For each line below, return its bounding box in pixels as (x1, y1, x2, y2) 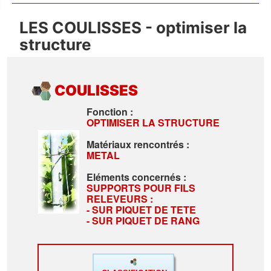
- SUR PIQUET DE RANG (87, 214, 200, 228)
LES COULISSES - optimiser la (19, 18, 247, 38)
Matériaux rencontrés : (87, 137, 189, 152)
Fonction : (87, 105, 133, 119)
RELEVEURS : (87, 192, 153, 206)
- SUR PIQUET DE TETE (87, 203, 196, 217)
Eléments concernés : (87, 170, 186, 184)
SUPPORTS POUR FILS (87, 181, 195, 195)
